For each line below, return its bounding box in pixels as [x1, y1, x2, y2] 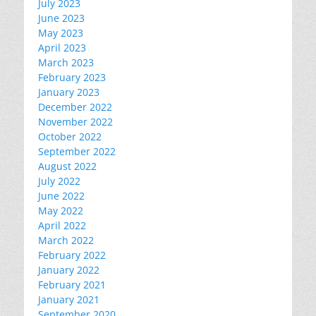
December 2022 [38, 100, 112, 114]
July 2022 [38, 174, 80, 188]
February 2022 [38, 248, 106, 262]
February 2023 [38, 71, 106, 85]
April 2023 [38, 41, 86, 55]
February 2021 [38, 278, 106, 292]
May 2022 [38, 204, 83, 218]
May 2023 [38, 26, 83, 40]
